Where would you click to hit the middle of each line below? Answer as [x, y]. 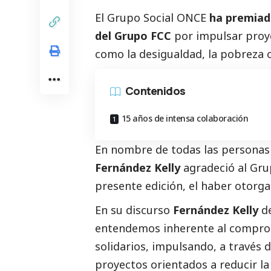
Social [158, 17]
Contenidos [155, 91]
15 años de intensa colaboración [184, 118]
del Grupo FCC [133, 35]
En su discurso [134, 210]
